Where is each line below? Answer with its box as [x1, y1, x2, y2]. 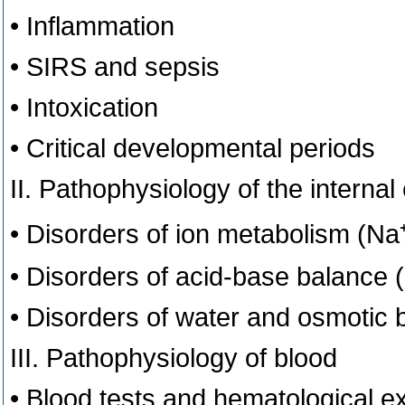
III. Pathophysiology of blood [10, 344, 337, 372]
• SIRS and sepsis [10, 52, 220, 81]
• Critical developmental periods [10, 134, 375, 163]
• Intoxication [10, 93, 158, 122]
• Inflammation [10, 12, 174, 41]
